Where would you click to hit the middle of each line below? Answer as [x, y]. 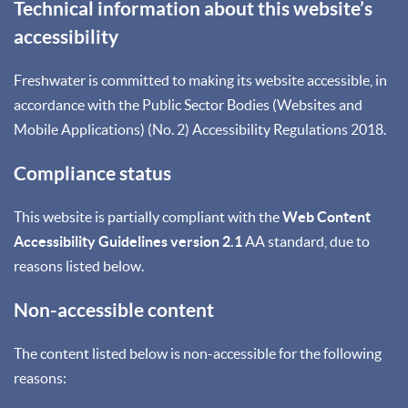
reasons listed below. [79, 265]
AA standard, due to [307, 241]
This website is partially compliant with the [148, 216]
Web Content [326, 216]
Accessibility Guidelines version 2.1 [128, 241]
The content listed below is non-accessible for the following [198, 353]
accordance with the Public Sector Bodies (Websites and [188, 104]
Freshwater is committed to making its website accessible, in [200, 80]
